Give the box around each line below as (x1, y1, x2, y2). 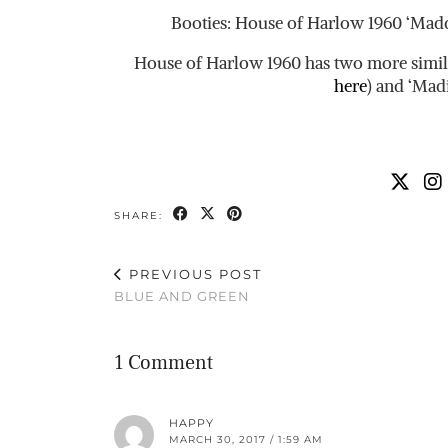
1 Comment (114, 349, 213, 376)
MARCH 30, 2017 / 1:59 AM (169, 432, 323, 446)
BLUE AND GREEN (114, 287, 250, 304)
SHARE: (114, 208, 168, 222)
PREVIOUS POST (124, 265, 262, 282)
